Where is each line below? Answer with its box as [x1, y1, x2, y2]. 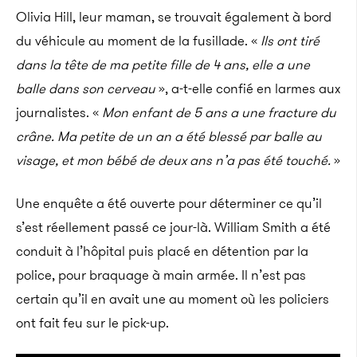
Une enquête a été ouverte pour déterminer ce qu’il [16, 194, 322, 213]
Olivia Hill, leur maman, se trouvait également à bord [16, 7, 331, 26]
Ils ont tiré [261, 31, 320, 50]
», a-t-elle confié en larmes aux [159, 79, 340, 98]
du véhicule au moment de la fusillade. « [16, 31, 261, 50]
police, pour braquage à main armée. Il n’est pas [16, 265, 306, 284]
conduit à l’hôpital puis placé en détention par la [16, 241, 308, 261]
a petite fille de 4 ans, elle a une [120, 55, 310, 74]
